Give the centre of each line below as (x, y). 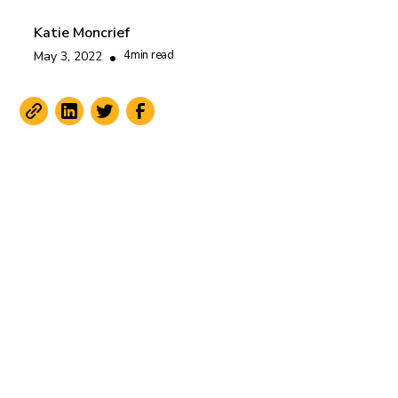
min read (152, 55)
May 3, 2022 (68, 56)
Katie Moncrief (82, 33)
